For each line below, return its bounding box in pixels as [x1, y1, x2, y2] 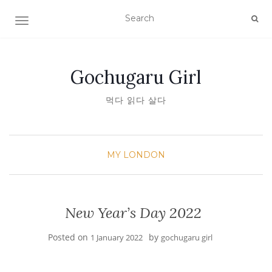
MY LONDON [107, 149, 165, 160]
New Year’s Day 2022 [64, 203, 202, 222]
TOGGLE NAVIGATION [21, 16, 118, 27]
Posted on [47, 231, 90, 243]
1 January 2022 [90, 232, 143, 243]
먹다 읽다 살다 [106, 95, 166, 106]
